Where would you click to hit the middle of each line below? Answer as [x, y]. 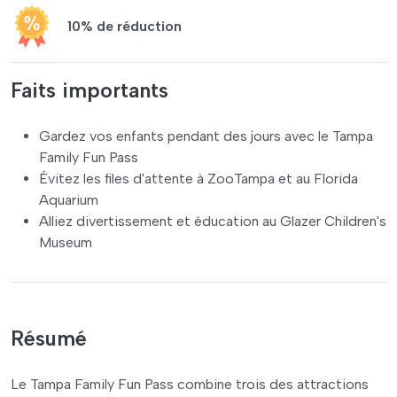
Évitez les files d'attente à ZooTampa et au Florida [198, 178]
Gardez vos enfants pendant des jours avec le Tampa [206, 136]
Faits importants [90, 90]
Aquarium [69, 199]
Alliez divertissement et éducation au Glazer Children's [213, 221]
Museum [66, 242]
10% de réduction [125, 26]
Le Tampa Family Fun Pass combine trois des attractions [190, 384]
